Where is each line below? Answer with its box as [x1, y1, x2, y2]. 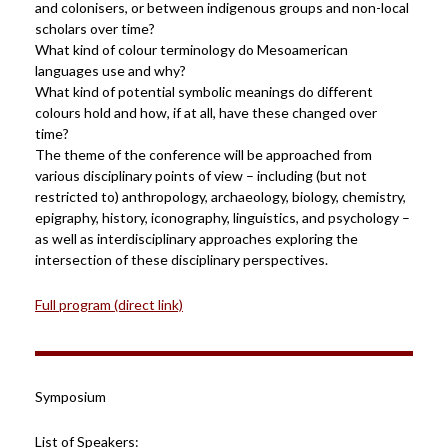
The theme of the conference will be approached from [35, 146, 372, 163]
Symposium [35, 388, 106, 405]
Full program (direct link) [35, 296, 183, 313]
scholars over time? [35, 20, 155, 37]
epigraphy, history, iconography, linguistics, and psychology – [35, 209, 410, 226]
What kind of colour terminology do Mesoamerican [35, 41, 348, 58]
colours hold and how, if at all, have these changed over [35, 104, 377, 121]
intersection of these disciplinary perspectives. [35, 251, 328, 268]
